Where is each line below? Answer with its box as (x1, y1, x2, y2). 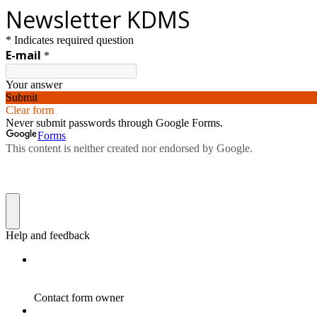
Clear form (6, 104, 54, 116)
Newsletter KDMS (6, 4, 190, 35)
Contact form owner (34, 292, 124, 304)
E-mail (6, 47, 41, 63)
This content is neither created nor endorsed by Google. (6, 142, 253, 154)
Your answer (6, 79, 62, 91)
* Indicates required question (6, 34, 134, 46)
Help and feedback (6, 229, 90, 241)
